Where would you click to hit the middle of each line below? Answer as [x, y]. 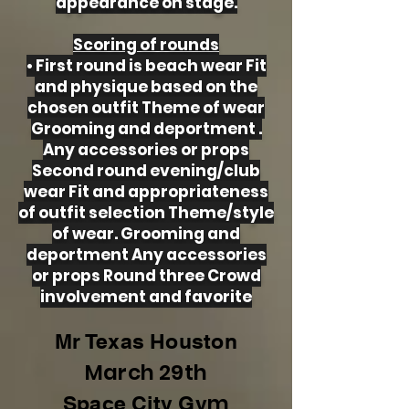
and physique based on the [146, 87]
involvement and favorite [146, 297]
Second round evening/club [146, 171]
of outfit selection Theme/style [146, 213]
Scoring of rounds [146, 45]
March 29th [146, 372]
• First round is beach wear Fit [146, 66]
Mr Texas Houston [146, 341]
